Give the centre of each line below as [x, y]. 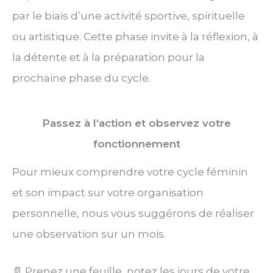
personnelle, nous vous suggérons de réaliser [133, 214]
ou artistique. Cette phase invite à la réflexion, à [135, 36]
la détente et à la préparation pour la [108, 57]
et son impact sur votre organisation [108, 193]
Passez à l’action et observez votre [136, 123]
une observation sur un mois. [89, 234]
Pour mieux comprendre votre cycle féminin [130, 172]
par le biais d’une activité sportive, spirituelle [129, 16]
